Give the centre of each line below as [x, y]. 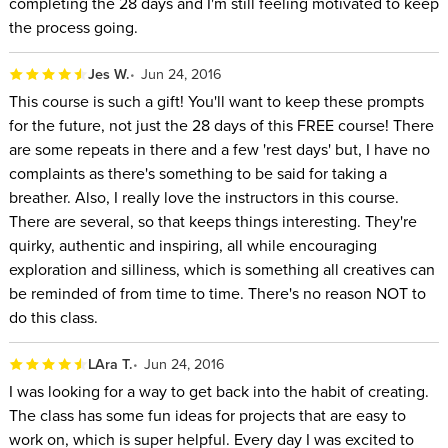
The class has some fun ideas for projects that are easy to [207, 414]
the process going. [73, 26]
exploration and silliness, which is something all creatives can [221, 268]
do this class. [53, 316]
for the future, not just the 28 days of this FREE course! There [221, 124]
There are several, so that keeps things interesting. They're [212, 220]
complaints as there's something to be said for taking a [197, 172]
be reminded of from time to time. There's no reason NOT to [217, 292]
